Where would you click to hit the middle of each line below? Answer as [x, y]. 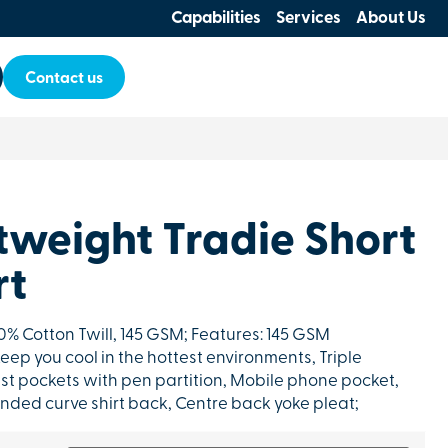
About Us [391, 18]
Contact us [64, 79]
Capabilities [216, 18]
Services [308, 18]
